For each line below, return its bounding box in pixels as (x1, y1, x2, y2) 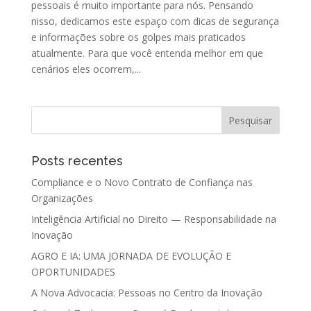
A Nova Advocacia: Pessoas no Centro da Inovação (31, 286, 262, 300)
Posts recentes (31, 153, 123, 169)
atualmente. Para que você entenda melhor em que (31, 47, 263, 60)
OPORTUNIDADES (31, 265, 115, 279)
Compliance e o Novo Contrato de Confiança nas (31, 176, 253, 190)
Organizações (31, 192, 93, 205)
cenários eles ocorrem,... (31, 62, 141, 76)
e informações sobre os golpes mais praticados (31, 31, 246, 44)
